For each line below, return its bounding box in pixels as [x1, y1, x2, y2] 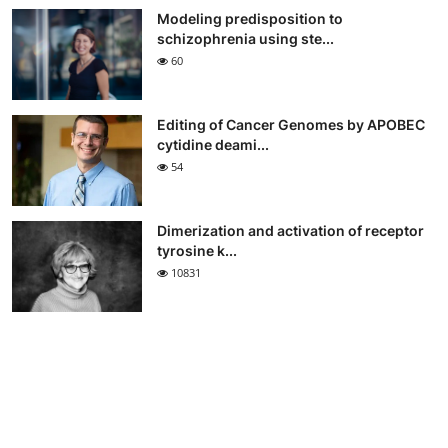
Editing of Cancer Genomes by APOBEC [157, 116, 425, 134]
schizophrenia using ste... [157, 30, 334, 48]
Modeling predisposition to [157, 10, 343, 28]
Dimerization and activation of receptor [157, 222, 424, 240]
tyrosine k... [157, 242, 237, 260]
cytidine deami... [157, 136, 269, 154]
